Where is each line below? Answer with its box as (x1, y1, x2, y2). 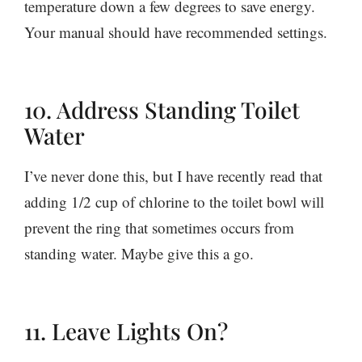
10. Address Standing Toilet (24, 94, 300, 124)
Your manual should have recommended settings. (24, 21, 327, 42)
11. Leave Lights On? (24, 315, 228, 346)
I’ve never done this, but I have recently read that (24, 165, 322, 186)
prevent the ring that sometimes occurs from (24, 217, 294, 238)
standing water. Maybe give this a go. (24, 242, 254, 263)
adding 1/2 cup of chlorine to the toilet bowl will (24, 191, 324, 212)
